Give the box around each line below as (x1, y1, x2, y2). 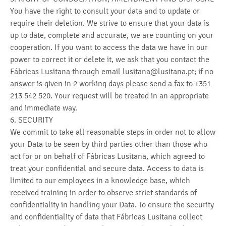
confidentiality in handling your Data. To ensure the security (10, 200, 214, 209)
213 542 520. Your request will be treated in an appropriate (10, 91, 209, 100)
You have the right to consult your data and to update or (10, 6, 200, 16)
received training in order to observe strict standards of (10, 188, 197, 197)
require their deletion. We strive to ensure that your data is (10, 18, 209, 28)
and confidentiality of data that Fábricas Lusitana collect (10, 212, 202, 221)
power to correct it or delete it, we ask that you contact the (10, 54, 209, 64)
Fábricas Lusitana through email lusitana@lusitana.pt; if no (10, 67, 213, 76)
